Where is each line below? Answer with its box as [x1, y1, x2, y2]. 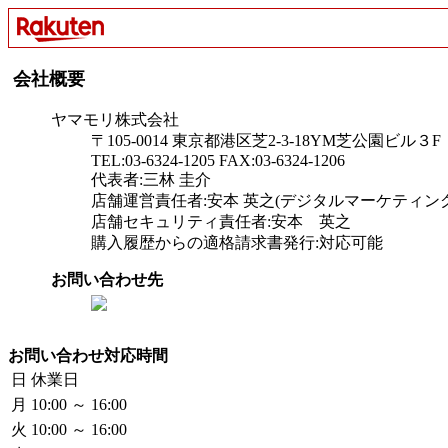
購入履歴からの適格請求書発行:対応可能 [91, 234, 383, 251]
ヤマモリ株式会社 [51, 111, 179, 128]
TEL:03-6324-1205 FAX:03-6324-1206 [91, 152, 345, 169]
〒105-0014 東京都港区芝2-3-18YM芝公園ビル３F [91, 132, 441, 149]
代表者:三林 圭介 [91, 171, 211, 188]
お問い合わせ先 [51, 271, 163, 288]
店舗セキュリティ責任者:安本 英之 [91, 213, 351, 230]
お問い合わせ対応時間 [8, 347, 168, 364]
